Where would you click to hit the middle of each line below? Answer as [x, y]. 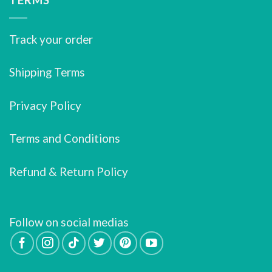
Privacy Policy [45, 105]
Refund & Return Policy [69, 171]
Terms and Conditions [65, 138]
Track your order [51, 39]
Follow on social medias [69, 222]
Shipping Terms [47, 72]
